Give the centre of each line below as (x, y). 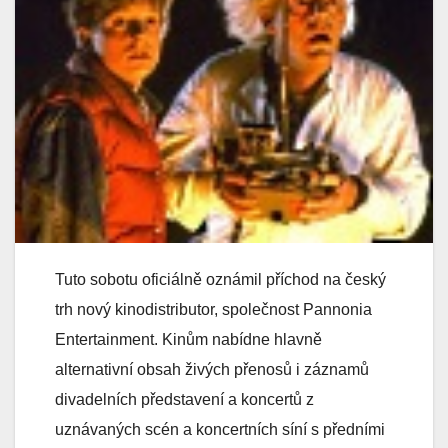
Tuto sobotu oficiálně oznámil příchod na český (220, 279)
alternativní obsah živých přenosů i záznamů (212, 369)
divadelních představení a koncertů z (184, 399)
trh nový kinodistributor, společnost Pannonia (213, 309)
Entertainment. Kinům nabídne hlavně (188, 339)
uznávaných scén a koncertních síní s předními (220, 429)
